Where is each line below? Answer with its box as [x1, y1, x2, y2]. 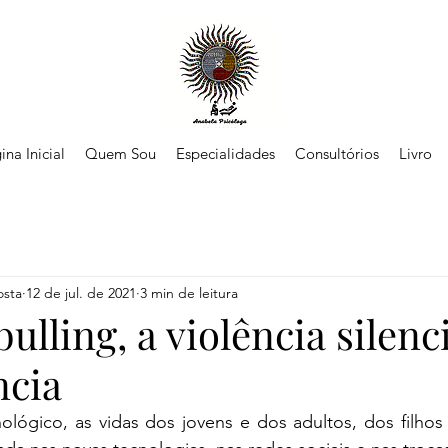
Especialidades [176, 144, 275, 163]
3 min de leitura [140, 283, 238, 302]
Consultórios [295, 144, 379, 163]
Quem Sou [85, 144, 156, 163]
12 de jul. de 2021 [26, 283, 136, 302]
